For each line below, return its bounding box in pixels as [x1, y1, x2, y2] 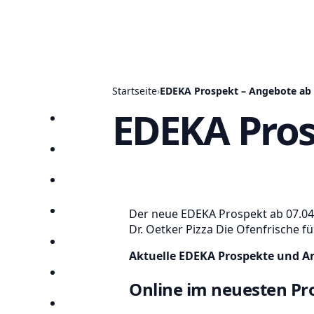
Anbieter [71, 207, 118, 224]
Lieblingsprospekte [71, 269, 174, 285]
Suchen [71, 238, 111, 254]
